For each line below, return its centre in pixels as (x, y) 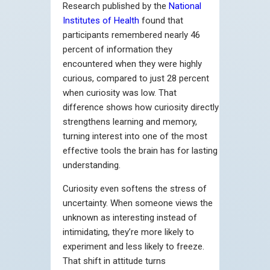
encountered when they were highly (132, 64)
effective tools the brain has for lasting (140, 150)
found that (161, 20)
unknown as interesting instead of (130, 217)
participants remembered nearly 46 (131, 35)
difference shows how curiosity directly (141, 107)
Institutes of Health (101, 20)
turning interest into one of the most (135, 136)
